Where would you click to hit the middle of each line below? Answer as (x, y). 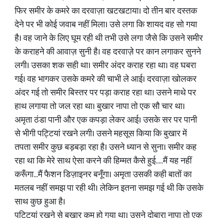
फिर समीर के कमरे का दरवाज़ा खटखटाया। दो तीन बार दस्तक (106, 11)
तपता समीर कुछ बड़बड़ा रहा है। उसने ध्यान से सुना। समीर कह (106, 147)
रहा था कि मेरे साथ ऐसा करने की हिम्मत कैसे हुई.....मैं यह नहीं (103, 161)
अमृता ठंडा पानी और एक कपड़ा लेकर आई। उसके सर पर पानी (106, 120)
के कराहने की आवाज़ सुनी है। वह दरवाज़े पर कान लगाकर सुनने (108, 52)
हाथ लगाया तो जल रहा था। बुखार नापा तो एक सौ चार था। (100, 107)
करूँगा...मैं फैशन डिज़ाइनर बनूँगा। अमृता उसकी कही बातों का (103, 175)
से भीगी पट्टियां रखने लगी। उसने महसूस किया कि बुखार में (101, 134)
